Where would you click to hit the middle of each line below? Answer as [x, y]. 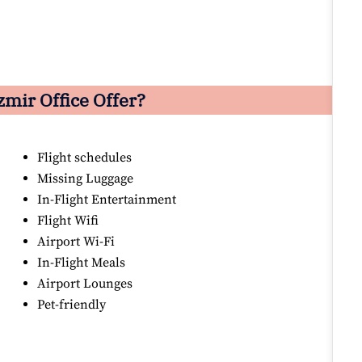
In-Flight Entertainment [107, 200]
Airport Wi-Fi [76, 242]
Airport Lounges [85, 284]
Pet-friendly [72, 305]
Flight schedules [85, 158]
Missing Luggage [86, 179]
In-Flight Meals [82, 263]
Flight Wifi [68, 221]
